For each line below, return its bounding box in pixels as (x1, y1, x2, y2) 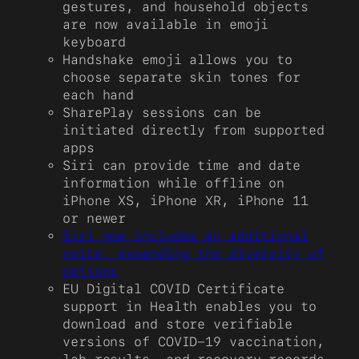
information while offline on (63, 175, 285, 191)
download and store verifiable (63, 316, 293, 332)
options (63, 263, 119, 279)
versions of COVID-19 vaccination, (63, 333, 325, 349)
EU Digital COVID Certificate (63, 280, 285, 296)
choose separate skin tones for (63, 69, 301, 85)
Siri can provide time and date (63, 157, 301, 173)
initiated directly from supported (63, 122, 325, 138)
